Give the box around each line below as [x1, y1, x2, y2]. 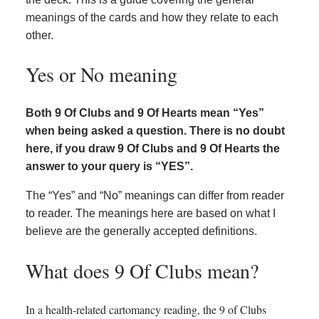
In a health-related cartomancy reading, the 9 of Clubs [26, 301, 266, 317]
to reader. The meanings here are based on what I [26, 207, 276, 220]
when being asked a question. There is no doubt [26, 125, 285, 137]
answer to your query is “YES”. [26, 160, 193, 173]
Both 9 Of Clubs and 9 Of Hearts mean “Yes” [26, 107, 264, 120]
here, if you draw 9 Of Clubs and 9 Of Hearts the [26, 142, 280, 155]
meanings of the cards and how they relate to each [26, 11, 278, 23]
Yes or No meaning [26, 61, 177, 88]
